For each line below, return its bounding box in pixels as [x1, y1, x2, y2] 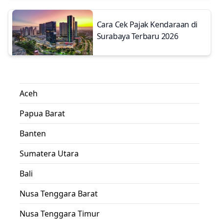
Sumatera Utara [20, 148, 79, 159]
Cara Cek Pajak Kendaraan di [96, 19, 197, 30]
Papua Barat [20, 108, 65, 119]
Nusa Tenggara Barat [20, 188, 98, 199]
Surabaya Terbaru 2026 [96, 31, 178, 42]
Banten [20, 128, 46, 139]
